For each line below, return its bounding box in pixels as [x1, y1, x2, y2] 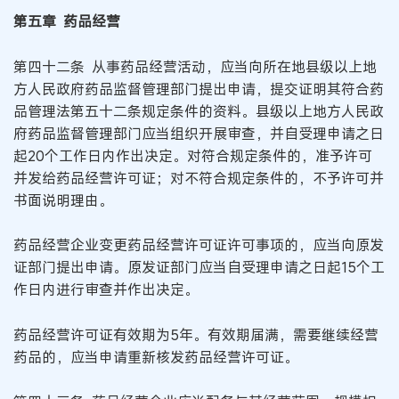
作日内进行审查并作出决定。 [13, 280, 199, 300]
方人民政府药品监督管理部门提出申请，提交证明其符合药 [13, 78, 384, 99]
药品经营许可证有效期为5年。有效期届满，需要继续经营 [13, 324, 379, 345]
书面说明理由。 [13, 190, 113, 210]
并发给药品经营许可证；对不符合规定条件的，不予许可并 [13, 167, 384, 188]
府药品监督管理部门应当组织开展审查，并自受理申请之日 [13, 123, 384, 143]
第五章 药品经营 [13, 11, 120, 31]
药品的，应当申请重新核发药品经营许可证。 [13, 346, 298, 367]
